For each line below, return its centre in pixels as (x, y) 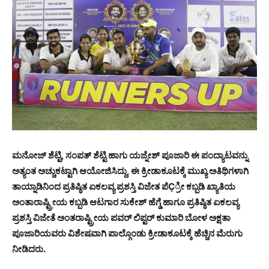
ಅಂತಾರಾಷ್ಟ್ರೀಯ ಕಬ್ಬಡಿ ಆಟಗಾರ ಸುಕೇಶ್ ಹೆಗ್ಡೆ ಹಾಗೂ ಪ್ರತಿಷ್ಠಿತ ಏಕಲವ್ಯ (125, 202)
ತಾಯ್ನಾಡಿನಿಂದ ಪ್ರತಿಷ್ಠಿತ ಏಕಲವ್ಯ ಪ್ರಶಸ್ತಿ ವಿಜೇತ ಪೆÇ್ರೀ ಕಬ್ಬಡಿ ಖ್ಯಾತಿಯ (124, 187)
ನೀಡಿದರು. (29, 249)
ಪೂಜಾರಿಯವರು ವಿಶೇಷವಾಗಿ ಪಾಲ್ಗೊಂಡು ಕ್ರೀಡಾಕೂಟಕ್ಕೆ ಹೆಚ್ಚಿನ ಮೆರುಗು (127, 234)
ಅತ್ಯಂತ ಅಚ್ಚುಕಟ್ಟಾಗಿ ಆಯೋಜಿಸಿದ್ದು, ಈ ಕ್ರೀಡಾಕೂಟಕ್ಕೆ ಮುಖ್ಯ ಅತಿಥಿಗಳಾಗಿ (130, 171)
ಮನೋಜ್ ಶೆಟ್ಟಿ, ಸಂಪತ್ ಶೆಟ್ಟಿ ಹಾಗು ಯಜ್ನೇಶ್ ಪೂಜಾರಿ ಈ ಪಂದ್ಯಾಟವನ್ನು (130, 156)
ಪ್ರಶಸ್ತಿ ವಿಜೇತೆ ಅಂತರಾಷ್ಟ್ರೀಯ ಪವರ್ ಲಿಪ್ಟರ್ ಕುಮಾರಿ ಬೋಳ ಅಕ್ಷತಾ (121, 218)
